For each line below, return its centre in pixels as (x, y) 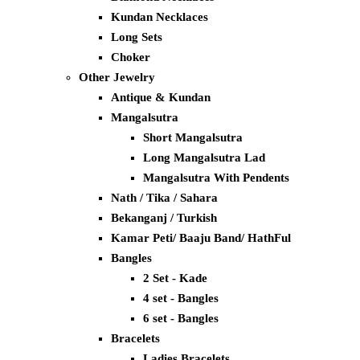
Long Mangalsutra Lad (204, 158)
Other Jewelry (117, 78)
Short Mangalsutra (193, 138)
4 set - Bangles (181, 299)
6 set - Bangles (181, 319)
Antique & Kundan (161, 98)
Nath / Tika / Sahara (164, 198)
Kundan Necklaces (160, 17)
